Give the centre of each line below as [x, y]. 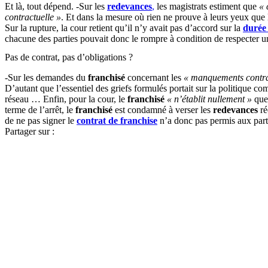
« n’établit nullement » [209, 99]
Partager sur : [30, 131]
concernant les [154, 77]
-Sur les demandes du [45, 77]
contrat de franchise [117, 120]
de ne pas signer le [41, 120]
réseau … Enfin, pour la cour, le [66, 99]
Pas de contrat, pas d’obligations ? [69, 57]
